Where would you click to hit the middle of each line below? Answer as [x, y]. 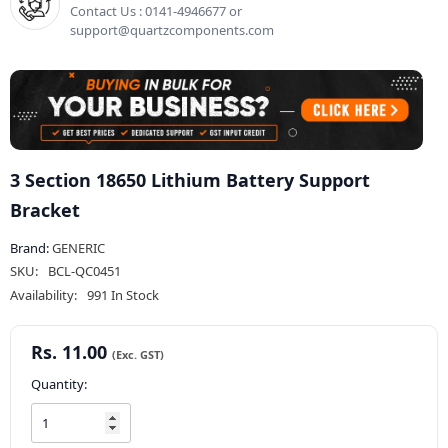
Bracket [45, 210]
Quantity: [59, 384]
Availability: [43, 295]
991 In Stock [123, 295]
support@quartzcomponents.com [172, 29]
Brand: [31, 248]
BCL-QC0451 [84, 271]
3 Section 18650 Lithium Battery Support [190, 180]
